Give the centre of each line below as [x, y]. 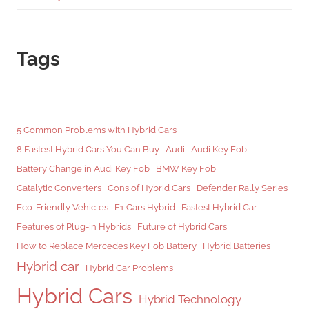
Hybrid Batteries [237, 245]
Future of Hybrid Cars [182, 226]
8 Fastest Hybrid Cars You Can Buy [88, 149]
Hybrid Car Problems [129, 267]
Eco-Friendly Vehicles [62, 207]
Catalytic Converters [59, 187]
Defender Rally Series [242, 187]
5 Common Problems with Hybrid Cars [97, 129]
